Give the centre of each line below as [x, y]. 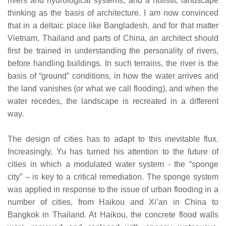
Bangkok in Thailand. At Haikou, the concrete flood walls [113, 214]
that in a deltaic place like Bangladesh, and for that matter [113, 25]
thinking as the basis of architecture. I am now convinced [113, 13]
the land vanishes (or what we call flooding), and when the [113, 88]
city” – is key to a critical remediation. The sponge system [113, 177]
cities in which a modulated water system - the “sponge [113, 164]
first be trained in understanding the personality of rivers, [113, 50]
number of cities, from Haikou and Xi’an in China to [113, 202]
